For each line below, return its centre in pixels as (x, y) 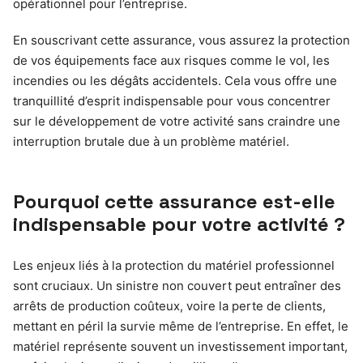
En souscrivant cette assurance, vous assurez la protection (181, 40)
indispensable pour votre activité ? (179, 224)
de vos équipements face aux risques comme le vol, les (171, 60)
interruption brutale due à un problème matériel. (151, 141)
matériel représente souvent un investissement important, (180, 346)
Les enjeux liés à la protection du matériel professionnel (174, 265)
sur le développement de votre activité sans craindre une (177, 121)
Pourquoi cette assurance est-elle (174, 201)
